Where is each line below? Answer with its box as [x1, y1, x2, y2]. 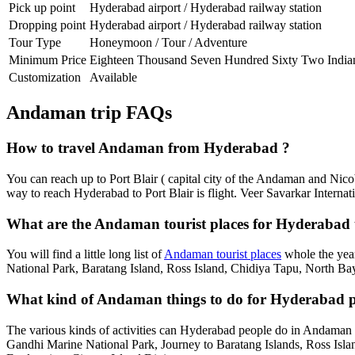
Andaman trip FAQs [6, 102, 172, 124]
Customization [9, 70, 81, 84]
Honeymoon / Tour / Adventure [90, 35, 247, 49]
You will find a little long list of [6, 247, 164, 261]
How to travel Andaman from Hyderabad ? [6, 139, 290, 157]
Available [90, 70, 137, 84]
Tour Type [9, 35, 61, 49]
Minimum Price [9, 52, 86, 67]
